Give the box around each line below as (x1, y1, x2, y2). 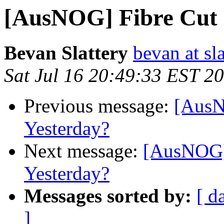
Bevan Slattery (4, 42, 128, 64)
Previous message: (24, 95, 174, 117)
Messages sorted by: (24, 185, 191, 207)
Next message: (24, 140, 143, 162)
